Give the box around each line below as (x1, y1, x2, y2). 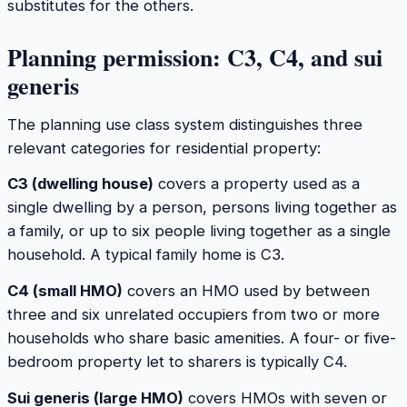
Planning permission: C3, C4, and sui (7, 40, 382, 75)
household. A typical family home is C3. (7, 245, 284, 264)
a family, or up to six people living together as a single (7, 222, 391, 241)
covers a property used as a (154, 174, 360, 194)
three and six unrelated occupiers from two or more (7, 304, 380, 323)
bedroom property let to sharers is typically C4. (7, 352, 347, 371)
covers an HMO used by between (123, 281, 370, 300)
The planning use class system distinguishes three (7, 114, 362, 134)
